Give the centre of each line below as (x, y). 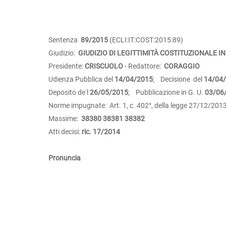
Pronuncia (65, 158)
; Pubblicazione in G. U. (166, 92)
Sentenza (65, 40)
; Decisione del (178, 79)
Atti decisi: (65, 131)
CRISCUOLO (104, 66)
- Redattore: (144, 66)
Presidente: (67, 66)
